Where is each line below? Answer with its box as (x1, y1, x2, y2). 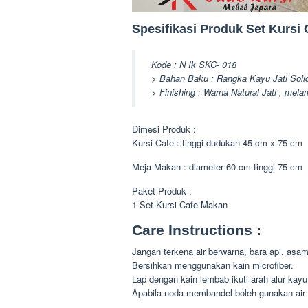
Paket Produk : (132, 184, 192, 198)
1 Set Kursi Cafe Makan (132, 198, 228, 212)
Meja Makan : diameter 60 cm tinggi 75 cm (132, 160, 302, 174)
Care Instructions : (132, 222, 261, 239)
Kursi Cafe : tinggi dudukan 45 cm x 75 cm (132, 136, 302, 150)
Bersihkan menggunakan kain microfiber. (132, 258, 294, 272)
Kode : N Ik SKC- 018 (151, 57, 236, 71)
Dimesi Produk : (132, 122, 196, 136)
